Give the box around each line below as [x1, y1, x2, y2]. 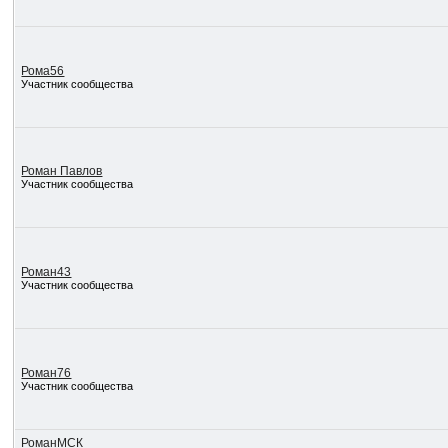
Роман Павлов [21, 164, 103, 178]
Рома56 [21, 64, 65, 78]
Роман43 [21, 265, 72, 279]
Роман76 [21, 366, 72, 380]
